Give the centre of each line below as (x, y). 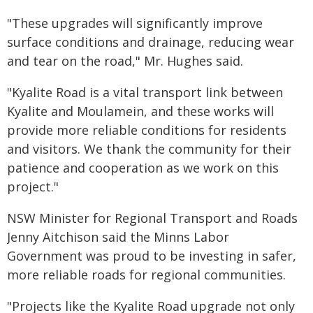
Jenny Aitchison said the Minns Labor (118, 237)
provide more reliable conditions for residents (147, 130)
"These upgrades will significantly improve (135, 23)
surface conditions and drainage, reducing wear (151, 42)
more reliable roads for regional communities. (146, 275)
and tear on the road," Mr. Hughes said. (125, 61)
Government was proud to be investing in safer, (152, 256)
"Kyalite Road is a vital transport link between (145, 92)
